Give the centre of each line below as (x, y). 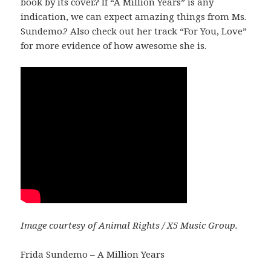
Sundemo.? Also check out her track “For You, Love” (134, 31)
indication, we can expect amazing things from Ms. (134, 16)
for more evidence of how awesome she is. (114, 45)
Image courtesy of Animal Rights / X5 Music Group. (129, 225)
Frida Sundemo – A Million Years (93, 254)
